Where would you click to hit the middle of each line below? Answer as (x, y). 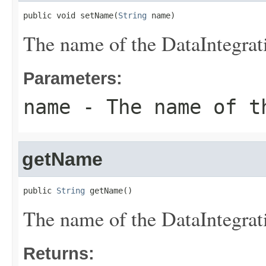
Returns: (59, 253)
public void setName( (71, 15)
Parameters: (73, 78)
